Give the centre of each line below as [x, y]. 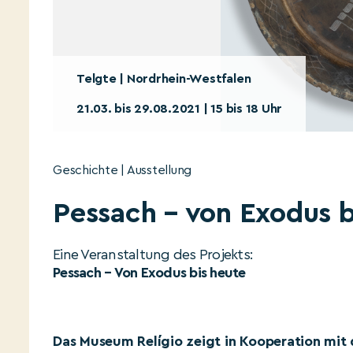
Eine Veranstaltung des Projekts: [153, 255]
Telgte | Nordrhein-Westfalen [164, 79]
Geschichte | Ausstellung [123, 170]
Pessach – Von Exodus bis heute [149, 273]
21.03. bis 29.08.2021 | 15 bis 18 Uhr [180, 109]
